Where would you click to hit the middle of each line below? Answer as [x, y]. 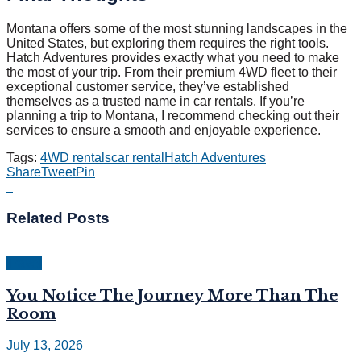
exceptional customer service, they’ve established [148, 86]
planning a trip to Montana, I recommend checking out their [173, 115]
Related [35, 218]
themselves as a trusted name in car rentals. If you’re [156, 101]
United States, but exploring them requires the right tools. [168, 43]
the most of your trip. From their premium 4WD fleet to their [172, 72]
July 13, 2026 [45, 345]
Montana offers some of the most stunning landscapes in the [177, 28]
